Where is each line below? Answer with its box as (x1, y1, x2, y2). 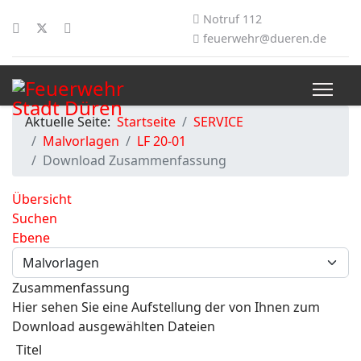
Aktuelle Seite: (25, 113, 117, 131)
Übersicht (12, 190, 72, 208)
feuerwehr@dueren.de (203, 31, 326, 46)
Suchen (12, 210, 57, 227)
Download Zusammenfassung (43, 151, 226, 169)
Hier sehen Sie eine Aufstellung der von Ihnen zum (12, 298, 320, 316)
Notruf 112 (203, 11, 262, 27)
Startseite (117, 113, 176, 131)
